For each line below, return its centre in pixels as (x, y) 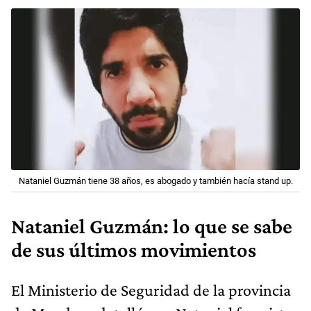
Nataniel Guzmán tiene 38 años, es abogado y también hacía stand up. (155, 181)
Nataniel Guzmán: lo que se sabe (152, 227)
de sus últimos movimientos (134, 250)
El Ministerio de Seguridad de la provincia (151, 290)
